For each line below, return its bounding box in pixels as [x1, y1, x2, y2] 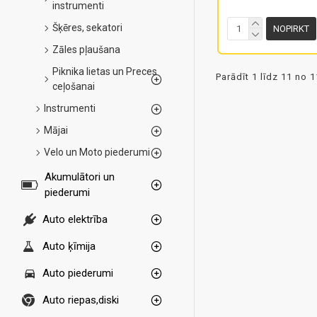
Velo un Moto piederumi [44, 146, 150, 158]
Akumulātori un [44, 171, 115, 183]
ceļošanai [52, 81, 95, 92]
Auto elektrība [42, 213, 108, 226]
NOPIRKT [273, 23, 310, 34]
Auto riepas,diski [42, 294, 119, 306]
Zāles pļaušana [52, 44, 120, 55]
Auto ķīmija [42, 240, 96, 253]
